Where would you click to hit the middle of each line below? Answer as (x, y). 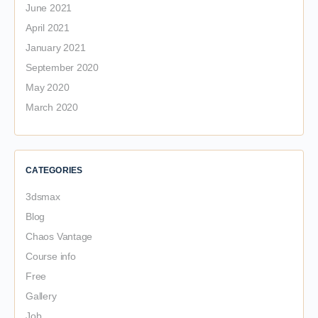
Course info (51, 256)
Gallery (41, 296)
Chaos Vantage (59, 236)
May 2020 (48, 87)
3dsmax (43, 197)
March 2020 (52, 107)
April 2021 (48, 28)
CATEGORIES (54, 170)
